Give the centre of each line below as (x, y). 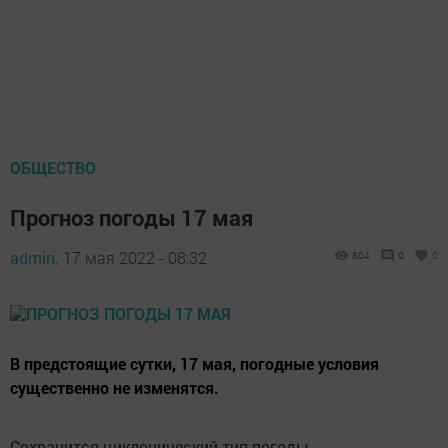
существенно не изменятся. (114, 387)
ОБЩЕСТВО (53, 167)
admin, (34, 257)
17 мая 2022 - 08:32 (135, 257)
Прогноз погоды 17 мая (131, 217)
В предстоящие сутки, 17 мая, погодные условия (194, 363)
